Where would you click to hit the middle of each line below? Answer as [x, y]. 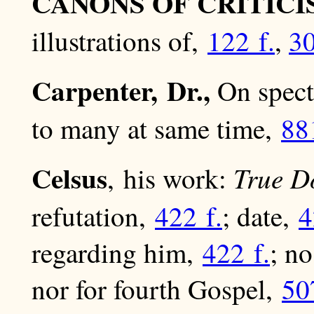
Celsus [69, 178]
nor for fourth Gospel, [157, 289]
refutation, [93, 216]
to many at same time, [156, 129]
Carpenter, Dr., [121, 90]
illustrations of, [120, 41]
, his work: [170, 178]
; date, [260, 216]
